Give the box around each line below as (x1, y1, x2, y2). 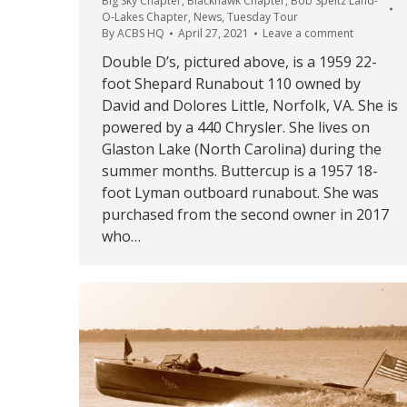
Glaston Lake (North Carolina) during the (102, 138, 382, 159)
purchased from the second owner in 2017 (102, 203, 389, 224)
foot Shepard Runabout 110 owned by (102, 73, 361, 94)
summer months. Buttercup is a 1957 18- (102, 160, 378, 181)
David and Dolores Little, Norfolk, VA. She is (102, 94, 398, 115)
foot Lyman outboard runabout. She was (102, 182, 379, 203)
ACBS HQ (117, 25, 164, 41)
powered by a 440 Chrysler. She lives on (102, 116, 370, 137)
